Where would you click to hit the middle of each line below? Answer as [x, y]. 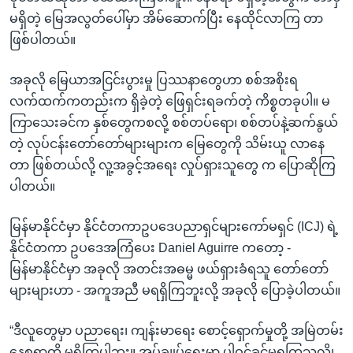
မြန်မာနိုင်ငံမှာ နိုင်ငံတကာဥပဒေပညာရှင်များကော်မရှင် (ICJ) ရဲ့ [174, 226]
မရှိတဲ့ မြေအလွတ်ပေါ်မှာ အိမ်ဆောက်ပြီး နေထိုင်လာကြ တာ [166, 18]
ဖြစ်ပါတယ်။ [43, 39]
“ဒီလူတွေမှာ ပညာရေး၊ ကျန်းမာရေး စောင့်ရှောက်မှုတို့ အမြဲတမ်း [176, 330]
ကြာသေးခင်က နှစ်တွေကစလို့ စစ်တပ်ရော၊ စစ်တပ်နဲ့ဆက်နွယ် [174, 122]
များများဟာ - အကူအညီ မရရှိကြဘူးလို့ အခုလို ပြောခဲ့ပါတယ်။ [175, 290]
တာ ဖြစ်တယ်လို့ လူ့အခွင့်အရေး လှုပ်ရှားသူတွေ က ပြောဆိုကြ [173, 165]
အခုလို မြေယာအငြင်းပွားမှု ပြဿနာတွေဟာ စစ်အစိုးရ [154, 80]
